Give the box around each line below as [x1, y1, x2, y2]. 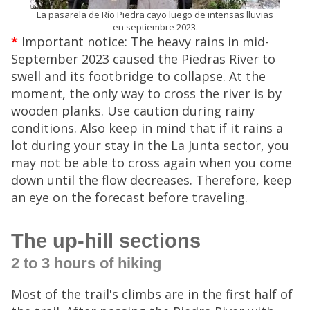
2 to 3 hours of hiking [11, 255, 161, 272]
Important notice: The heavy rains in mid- [18, 33, 269, 50]
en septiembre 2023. [112, 21, 198, 33]
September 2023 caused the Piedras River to [11, 51, 275, 67]
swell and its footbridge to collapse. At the [11, 68, 266, 84]
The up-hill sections [11, 230, 201, 252]
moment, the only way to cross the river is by [11, 85, 282, 102]
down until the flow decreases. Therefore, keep [11, 172, 292, 188]
